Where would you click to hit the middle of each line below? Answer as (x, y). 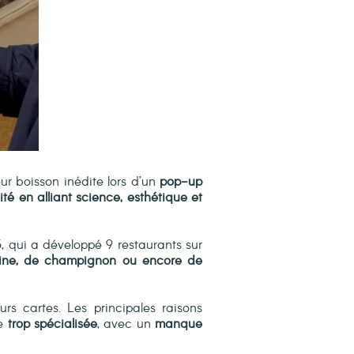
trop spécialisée (52, 325)
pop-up (181, 183)
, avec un (126, 325)
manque (179, 325)
